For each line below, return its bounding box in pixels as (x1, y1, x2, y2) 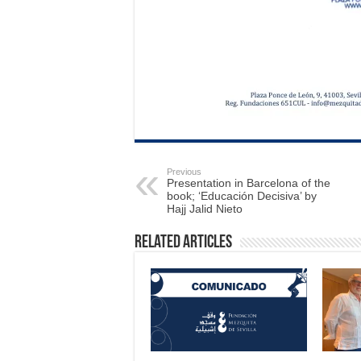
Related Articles (135, 234, 232, 252)
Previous (167, 167, 201, 176)
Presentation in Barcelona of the (167, 176, 330, 189)
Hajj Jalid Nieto (167, 202, 243, 215)
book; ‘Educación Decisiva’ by (167, 189, 317, 202)
